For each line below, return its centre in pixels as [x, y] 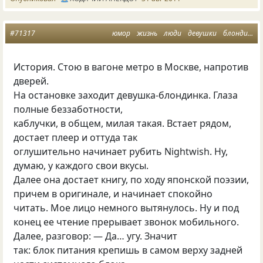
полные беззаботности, [68, 109]
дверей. [31, 81]
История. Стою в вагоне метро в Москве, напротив [131, 67]
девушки [202, 33]
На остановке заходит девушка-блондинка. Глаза [126, 95]
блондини [235, 33]
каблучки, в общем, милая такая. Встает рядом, [123, 123]
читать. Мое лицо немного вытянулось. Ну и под [127, 208]
